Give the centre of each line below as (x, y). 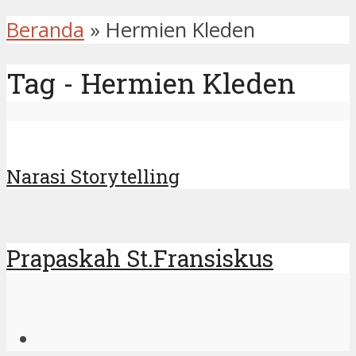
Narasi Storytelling (93, 177)
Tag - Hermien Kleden (151, 83)
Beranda (45, 30)
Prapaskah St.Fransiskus (140, 258)
